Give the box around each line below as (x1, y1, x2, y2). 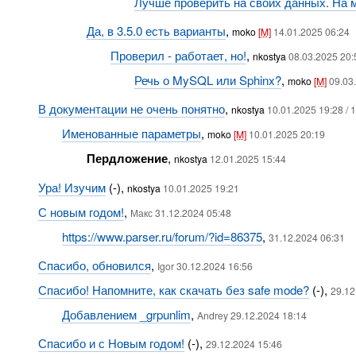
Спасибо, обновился (37, 257, 151, 273)
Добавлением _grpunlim (62, 306, 192, 323)
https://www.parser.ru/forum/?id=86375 (62, 228, 263, 245)
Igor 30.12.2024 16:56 (157, 259, 253, 273)
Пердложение (86, 149, 168, 167)
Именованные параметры (62, 125, 202, 141)
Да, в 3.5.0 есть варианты (86, 22, 226, 39)
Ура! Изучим (37, 179, 106, 195)
